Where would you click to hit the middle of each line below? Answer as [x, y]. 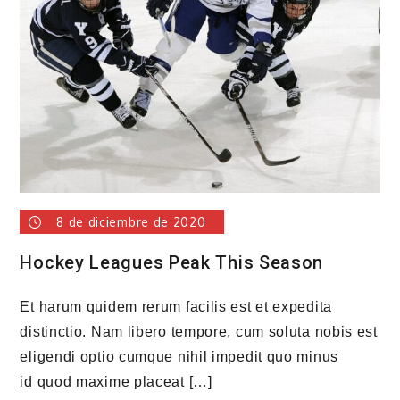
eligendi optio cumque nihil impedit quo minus [179, 357]
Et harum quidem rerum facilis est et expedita [176, 307]
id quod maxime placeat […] [116, 382]
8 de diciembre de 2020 [131, 222]
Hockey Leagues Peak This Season [172, 263]
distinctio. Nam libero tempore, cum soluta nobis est [199, 332]
